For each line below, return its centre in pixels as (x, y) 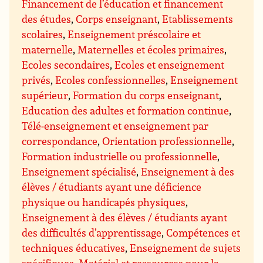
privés (36, 80)
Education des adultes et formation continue (126, 111)
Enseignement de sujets (186, 248)
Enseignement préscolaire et (134, 34)
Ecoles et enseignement (170, 65)
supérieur (45, 95)
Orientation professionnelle (167, 141)
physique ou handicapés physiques (104, 202)
